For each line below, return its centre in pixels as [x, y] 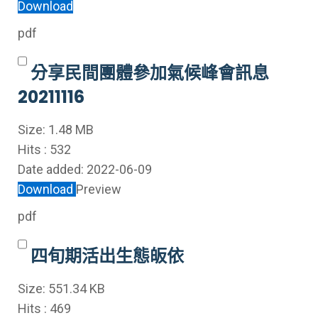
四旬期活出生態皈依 [107, 256]
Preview [99, 189]
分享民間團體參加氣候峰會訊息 [150, 73]
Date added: [52, 169]
